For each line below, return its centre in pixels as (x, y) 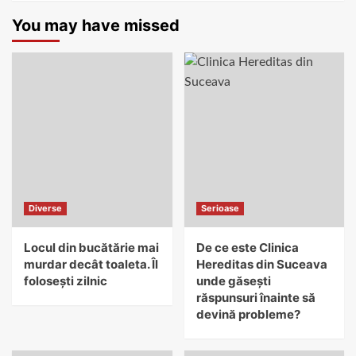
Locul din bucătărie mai (91, 248)
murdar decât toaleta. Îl (91, 265)
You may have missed (96, 26)
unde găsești (233, 281)
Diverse (45, 209)
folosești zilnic (66, 281)
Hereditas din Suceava (261, 265)
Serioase (220, 209)
